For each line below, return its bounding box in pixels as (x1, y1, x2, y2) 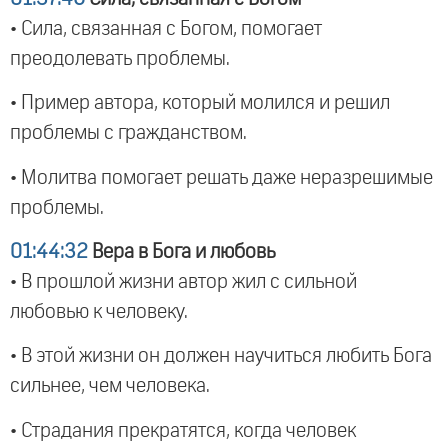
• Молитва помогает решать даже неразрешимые (10, 167, 433, 188)
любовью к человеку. (10, 302, 188, 323)
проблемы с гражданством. (10, 123, 247, 144)
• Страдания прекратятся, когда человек (10, 420, 356, 441)
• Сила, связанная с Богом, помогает (10, 18, 322, 39)
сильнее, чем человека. (10, 376, 210, 397)
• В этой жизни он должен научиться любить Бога (10, 346, 432, 367)
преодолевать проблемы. (10, 48, 230, 69)
